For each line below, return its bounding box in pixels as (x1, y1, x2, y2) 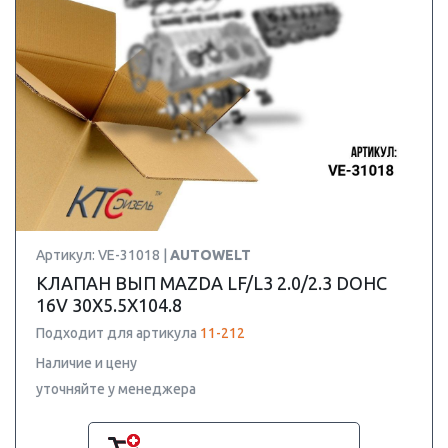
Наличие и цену (36, 355, 137, 371)
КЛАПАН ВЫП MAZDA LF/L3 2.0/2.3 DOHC (36, 273, 387, 293)
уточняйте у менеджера (36, 381, 196, 397)
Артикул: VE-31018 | (36, 247, 170, 263)
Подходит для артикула (36, 325, 200, 341)
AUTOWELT (170, 247, 251, 263)
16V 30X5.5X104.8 (36, 295, 182, 315)
